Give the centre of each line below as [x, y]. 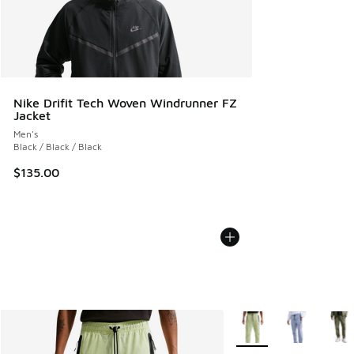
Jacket [32, 115]
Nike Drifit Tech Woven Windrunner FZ [125, 102]
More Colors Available [285, 320]
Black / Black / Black [58, 146]
